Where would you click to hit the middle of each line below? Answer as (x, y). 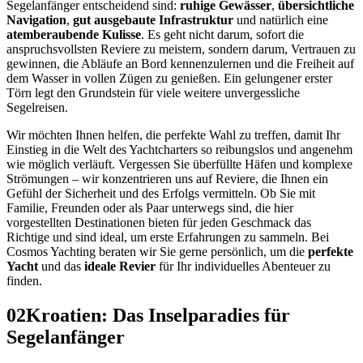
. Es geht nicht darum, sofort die (222, 34)
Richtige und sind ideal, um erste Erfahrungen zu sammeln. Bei (168, 237)
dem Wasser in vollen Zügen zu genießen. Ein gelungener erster (169, 78)
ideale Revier (120, 266)
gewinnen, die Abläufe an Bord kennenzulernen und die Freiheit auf (180, 63)
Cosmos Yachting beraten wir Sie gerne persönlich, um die (157, 251)
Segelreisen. (37, 107)
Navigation (36, 19)
